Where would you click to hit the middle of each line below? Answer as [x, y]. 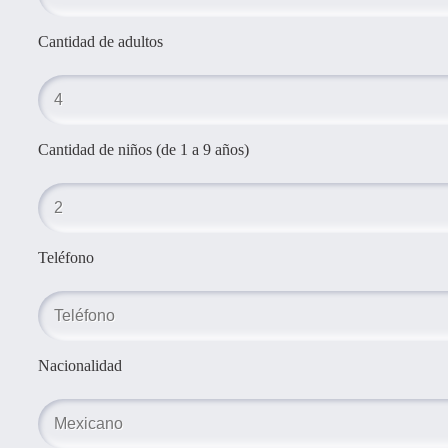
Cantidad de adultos [100, 41]
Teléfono [66, 257]
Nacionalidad [80, 365]
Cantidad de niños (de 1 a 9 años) [143, 149]
